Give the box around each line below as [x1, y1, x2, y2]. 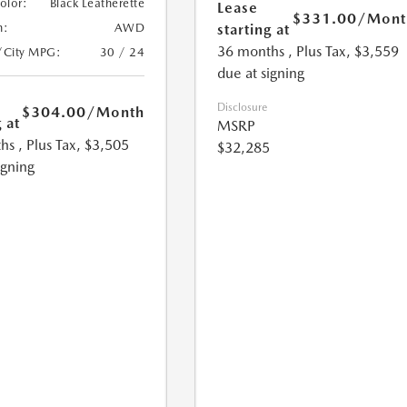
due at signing [217, 65, 305, 82]
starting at [217, 21, 291, 38]
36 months [217, 43, 285, 60]
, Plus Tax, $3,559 [288, 43, 400, 60]
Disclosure [217, 101, 268, 114]
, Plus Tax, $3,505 [17, 136, 129, 154]
